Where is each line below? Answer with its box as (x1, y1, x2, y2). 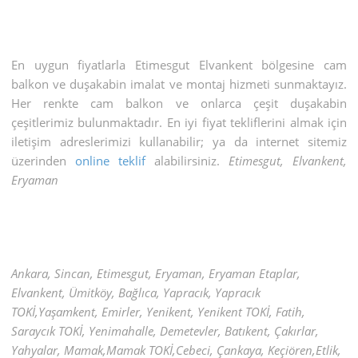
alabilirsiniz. (145, 152, 229, 169)
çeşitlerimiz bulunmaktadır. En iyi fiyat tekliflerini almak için (11, 113, 347, 130)
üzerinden (11, 152, 76, 169)
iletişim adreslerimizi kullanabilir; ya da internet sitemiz (11, 133, 347, 149)
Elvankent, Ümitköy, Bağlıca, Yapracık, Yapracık (11, 284, 261, 300)
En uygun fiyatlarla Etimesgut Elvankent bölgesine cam (11, 56, 347, 73)
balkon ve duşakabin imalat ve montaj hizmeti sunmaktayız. (11, 75, 347, 92)
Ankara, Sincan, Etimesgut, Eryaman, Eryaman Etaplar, (11, 265, 301, 281)
